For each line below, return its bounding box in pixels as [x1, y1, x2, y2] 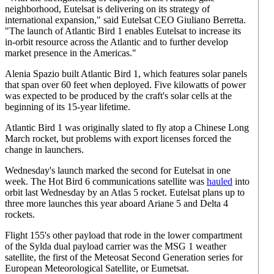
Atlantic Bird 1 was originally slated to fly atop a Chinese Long [5, 122, 249, 133]
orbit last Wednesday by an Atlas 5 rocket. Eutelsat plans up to [5, 187, 245, 198]
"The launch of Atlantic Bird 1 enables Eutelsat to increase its [5, 26, 241, 36]
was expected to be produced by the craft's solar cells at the [5, 91, 232, 101]
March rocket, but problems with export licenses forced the [5, 133, 231, 144]
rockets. [5, 209, 35, 220]
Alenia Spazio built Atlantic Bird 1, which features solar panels [5, 68, 247, 79]
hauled [207, 176, 232, 187]
